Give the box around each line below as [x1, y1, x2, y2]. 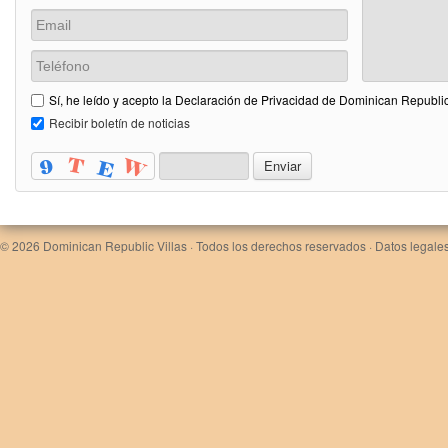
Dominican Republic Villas [43, 236, 187, 254]
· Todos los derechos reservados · [187, 236, 375, 254]
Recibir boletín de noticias [49, 114, 190, 131]
